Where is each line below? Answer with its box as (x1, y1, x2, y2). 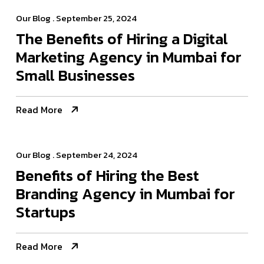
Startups (16, 200, 75, 224)
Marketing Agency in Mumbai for (16, 45, 242, 69)
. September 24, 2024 (51, 148, 137, 162)
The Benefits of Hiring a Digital (16, 27, 228, 51)
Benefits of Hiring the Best (16, 164, 199, 187)
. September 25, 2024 (51, 11, 137, 25)
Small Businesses (16, 64, 135, 87)
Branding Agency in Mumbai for (16, 182, 235, 206)
